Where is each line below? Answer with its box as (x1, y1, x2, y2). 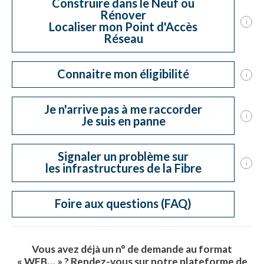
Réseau (103, 31, 143, 45)
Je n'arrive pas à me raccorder (44, 102, 202, 116)
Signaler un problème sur (58, 149, 189, 163)
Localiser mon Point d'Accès (49, 19, 197, 34)
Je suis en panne (81, 114, 166, 128)
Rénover (100, 8, 146, 22)
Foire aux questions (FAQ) (55, 196, 192, 210)
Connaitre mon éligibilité (57, 67, 189, 81)
